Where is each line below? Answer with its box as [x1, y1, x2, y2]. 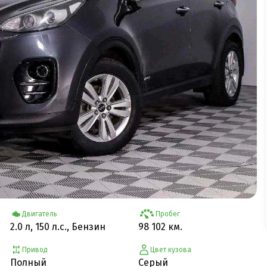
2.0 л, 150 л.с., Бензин [10, 221, 106, 232]
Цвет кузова [150, 245, 191, 254]
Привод [22, 245, 48, 254]
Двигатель [21, 209, 57, 218]
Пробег [155, 209, 180, 218]
